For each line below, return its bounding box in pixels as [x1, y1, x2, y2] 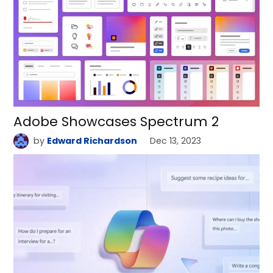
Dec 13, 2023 [150, 135, 202, 147]
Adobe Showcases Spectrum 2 [13, 112, 219, 132]
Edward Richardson [46, 135, 137, 147]
